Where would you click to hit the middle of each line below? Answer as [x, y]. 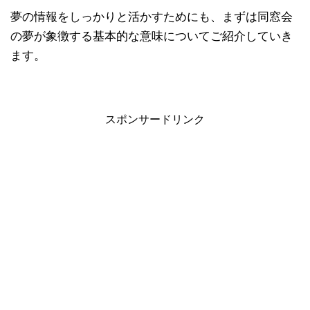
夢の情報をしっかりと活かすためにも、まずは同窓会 [152, 17]
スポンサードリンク [155, 119]
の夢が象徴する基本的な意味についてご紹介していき [152, 36]
